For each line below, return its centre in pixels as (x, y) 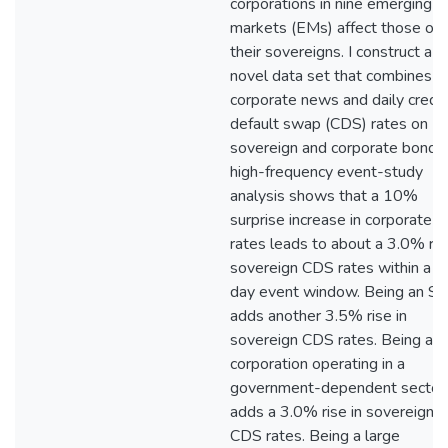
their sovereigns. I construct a (331, 52)
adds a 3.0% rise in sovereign (332, 412)
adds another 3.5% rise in (318, 316)
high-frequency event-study (326, 172)
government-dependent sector (337, 388)
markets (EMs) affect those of (334, 28)
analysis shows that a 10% (324, 196)
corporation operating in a (317, 364)
